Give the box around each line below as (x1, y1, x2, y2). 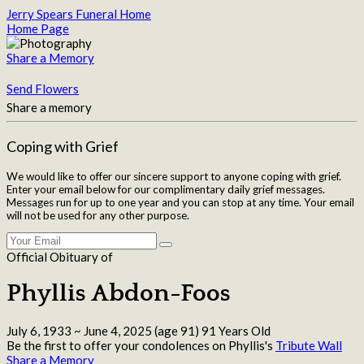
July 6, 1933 (6, 323, 71, 339)
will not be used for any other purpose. (6, 208, 189, 222)
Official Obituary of (6, 249, 113, 264)
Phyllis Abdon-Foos (6, 280, 231, 308)
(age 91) (152, 323, 199, 339)
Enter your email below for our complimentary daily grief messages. (6, 182, 325, 196)
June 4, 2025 (84, 323, 152, 339)
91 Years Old (199, 323, 271, 339)
